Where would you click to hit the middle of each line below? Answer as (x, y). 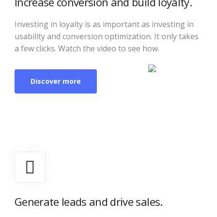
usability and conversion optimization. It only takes (107, 36)
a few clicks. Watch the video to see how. (87, 48)
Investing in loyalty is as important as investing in (104, 24)
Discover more (56, 81)
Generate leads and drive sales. (89, 201)
